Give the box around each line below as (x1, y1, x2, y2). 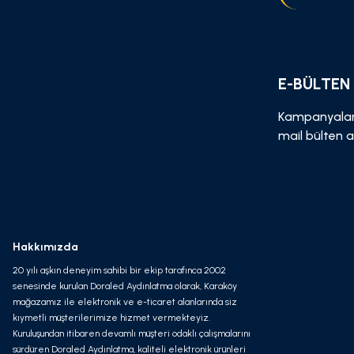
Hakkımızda (13, 240, 78, 254)
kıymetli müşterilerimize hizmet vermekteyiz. (13, 312, 210, 323)
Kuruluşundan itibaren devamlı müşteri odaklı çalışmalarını (13, 328, 250, 339)
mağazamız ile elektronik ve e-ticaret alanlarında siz (13, 296, 237, 307)
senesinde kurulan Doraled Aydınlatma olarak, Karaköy (13, 281, 237, 292)
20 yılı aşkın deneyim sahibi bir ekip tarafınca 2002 (13, 265, 226, 276)
